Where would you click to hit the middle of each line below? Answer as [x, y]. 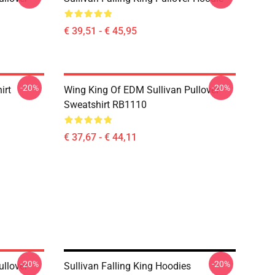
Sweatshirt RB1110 [105, 105]
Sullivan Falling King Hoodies [127, 266]
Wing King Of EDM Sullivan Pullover [141, 90]
